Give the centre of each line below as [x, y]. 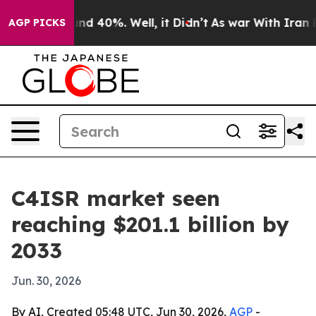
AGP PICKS [37, 23]
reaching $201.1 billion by [150, 224]
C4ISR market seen [116, 198]
